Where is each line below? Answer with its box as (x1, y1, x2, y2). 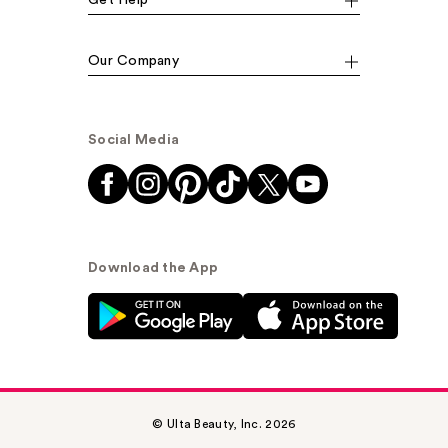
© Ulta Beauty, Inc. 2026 (152, 418, 296, 431)
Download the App (88, 261, 218, 276)
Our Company (88, 54, 179, 69)
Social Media (88, 133, 179, 148)
